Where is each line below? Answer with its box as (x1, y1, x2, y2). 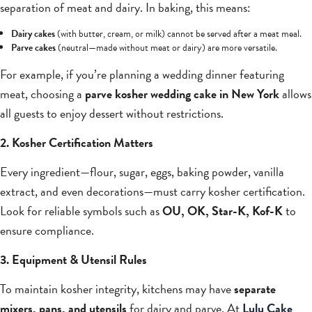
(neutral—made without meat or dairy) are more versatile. (56, 40, 277, 56)
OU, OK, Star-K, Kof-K (162, 201, 283, 221)
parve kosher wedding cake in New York (85, 84, 279, 104)
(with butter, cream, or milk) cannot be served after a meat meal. (55, 26, 302, 42)
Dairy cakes (11, 26, 55, 42)
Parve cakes (11, 40, 56, 56)
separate (234, 279, 276, 299)
